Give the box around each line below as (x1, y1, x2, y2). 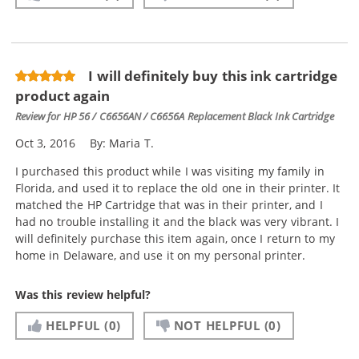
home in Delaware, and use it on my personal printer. (15, 248, 306, 263)
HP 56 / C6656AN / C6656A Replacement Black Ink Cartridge (63, 109, 334, 123)
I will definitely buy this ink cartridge (88, 66, 338, 85)
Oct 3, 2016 (15, 135, 75, 151)
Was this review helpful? (15, 287, 151, 302)
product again (15, 86, 111, 105)
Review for (15, 109, 63, 123)
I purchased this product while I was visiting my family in (15, 163, 325, 179)
